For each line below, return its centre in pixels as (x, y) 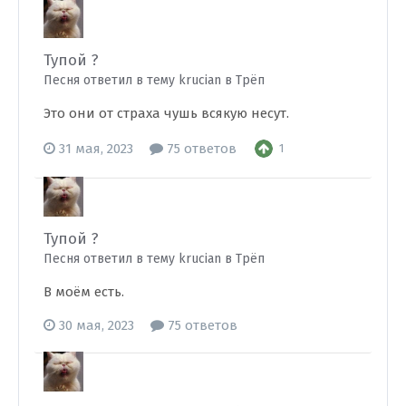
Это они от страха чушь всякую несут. (166, 113)
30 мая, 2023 (97, 325)
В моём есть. (84, 292)
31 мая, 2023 (96, 149)
